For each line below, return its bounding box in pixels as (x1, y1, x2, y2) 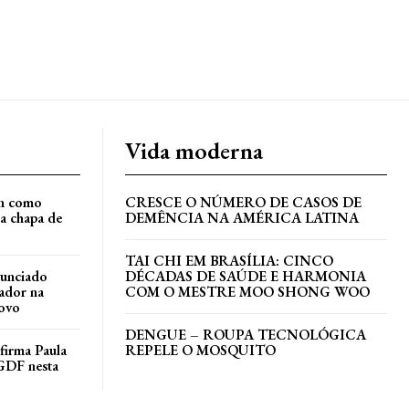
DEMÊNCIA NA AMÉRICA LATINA (125, 208, 359, 228)
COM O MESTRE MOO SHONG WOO (125, 282, 370, 302)
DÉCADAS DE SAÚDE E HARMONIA (125, 267, 366, 287)
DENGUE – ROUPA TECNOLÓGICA (125, 325, 366, 345)
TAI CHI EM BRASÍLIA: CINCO (125, 251, 333, 271)
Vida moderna (125, 135, 263, 167)
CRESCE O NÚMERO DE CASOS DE (125, 193, 362, 213)
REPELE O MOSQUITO (125, 341, 276, 361)
